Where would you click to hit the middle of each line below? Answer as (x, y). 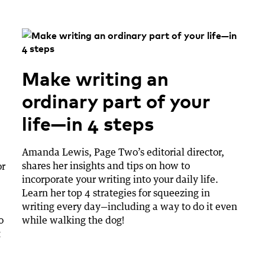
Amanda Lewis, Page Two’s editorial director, (123, 152)
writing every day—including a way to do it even (129, 206)
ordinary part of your (116, 100)
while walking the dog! (73, 220)
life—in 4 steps (88, 122)
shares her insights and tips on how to (106, 165)
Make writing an (95, 77)
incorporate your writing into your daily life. (120, 179)
